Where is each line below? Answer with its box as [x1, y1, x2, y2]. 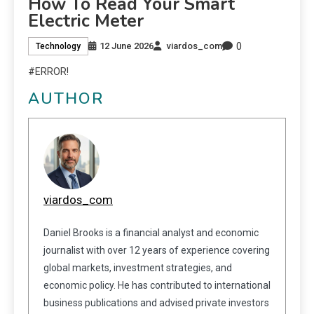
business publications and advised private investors [43, 296, 269, 308]
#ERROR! [28, 65, 69, 77]
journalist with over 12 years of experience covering [43, 244, 270, 256]
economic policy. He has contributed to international [43, 279, 271, 291]
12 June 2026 [100, 41, 153, 52]
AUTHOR [28, 88, 104, 109]
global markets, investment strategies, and [43, 261, 232, 273]
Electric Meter [28, 8, 144, 33]
